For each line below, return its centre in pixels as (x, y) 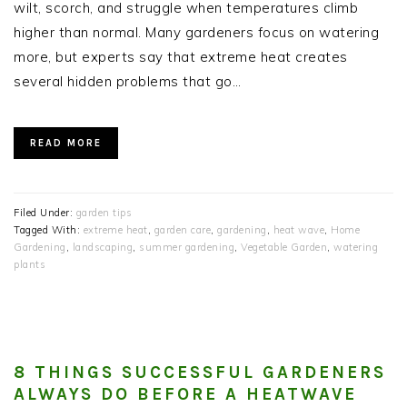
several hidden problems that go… (127, 82)
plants (30, 265)
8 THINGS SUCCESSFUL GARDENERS (200, 373)
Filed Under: (45, 213)
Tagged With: (49, 230)
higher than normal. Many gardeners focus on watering (196, 33)
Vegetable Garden (284, 248)
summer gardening (187, 248)
